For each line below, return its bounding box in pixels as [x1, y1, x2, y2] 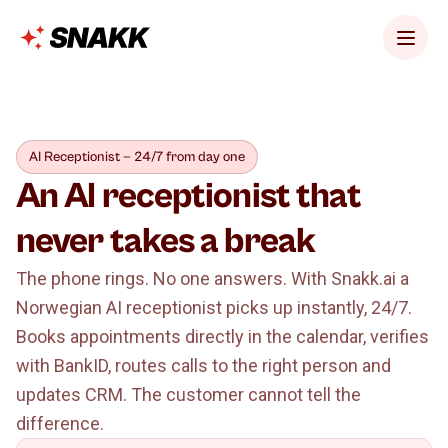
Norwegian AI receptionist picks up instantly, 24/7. [16, 297, 412, 318]
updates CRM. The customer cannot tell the [16, 384, 361, 405]
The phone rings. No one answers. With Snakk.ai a [16, 268, 409, 289]
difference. [16, 413, 104, 434]
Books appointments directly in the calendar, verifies [16, 326, 429, 347]
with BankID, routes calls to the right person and [16, 355, 391, 376]
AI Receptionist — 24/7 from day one [29, 149, 245, 165]
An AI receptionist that [16, 176, 362, 217]
